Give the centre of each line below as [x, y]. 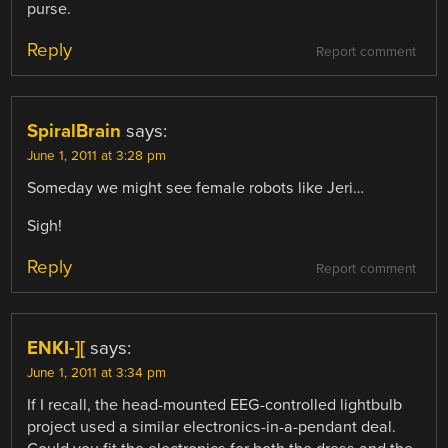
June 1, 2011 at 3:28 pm [97, 155]
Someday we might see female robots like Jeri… [196, 187]
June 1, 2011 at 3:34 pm [97, 373]
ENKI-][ [56, 348]
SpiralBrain [74, 130]
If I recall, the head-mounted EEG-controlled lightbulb [215, 405]
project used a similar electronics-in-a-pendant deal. [212, 427]
